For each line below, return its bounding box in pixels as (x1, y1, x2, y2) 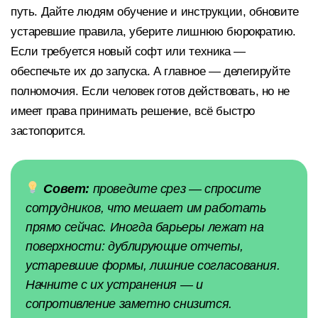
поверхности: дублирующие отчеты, (26, 238, 243, 253)
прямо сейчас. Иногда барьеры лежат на (26, 219, 264, 234)
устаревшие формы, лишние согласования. (26, 258, 280, 273)
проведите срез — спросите (89, 181, 261, 196)
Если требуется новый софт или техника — (11, 45, 246, 59)
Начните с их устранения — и (26, 277, 203, 292)
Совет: (43, 181, 90, 196)
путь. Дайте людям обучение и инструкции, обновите (11, 5, 299, 19)
